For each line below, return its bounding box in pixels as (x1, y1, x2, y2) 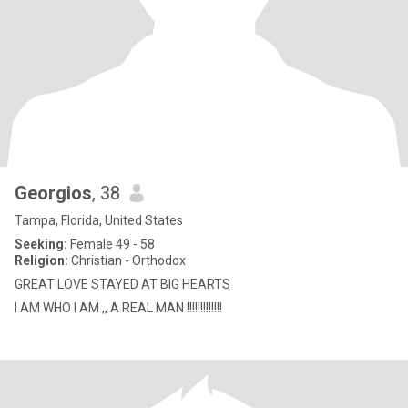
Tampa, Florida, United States (15, 213, 183, 228)
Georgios (15, 182, 92, 204)
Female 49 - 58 (67, 237, 155, 251)
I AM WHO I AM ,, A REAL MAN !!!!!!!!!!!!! (15, 301, 222, 315)
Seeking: (15, 237, 67, 251)
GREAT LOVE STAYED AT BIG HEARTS (15, 277, 230, 291)
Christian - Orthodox (68, 253, 186, 268)
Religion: (15, 253, 68, 268)
